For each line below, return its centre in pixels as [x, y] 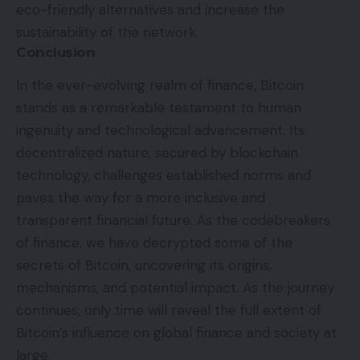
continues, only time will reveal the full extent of [169, 310]
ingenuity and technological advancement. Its [160, 130]
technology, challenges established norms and [164, 175]
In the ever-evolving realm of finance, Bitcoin [160, 85]
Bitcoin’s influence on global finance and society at [176, 332]
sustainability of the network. [107, 32]
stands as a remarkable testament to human [159, 107]
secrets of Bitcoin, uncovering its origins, [144, 265]
